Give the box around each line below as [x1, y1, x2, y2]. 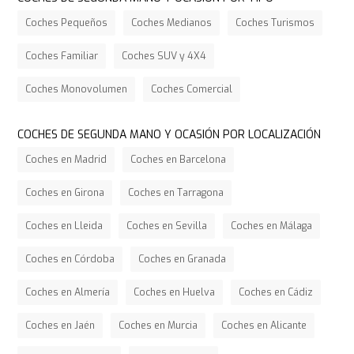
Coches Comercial [151, 82, 233, 96]
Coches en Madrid [25, 153, 107, 167]
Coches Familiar [25, 49, 99, 62]
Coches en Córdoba [25, 253, 115, 266]
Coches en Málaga [231, 220, 313, 233]
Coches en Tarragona [128, 186, 224, 200]
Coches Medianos [131, 16, 213, 29]
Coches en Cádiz [239, 286, 314, 299]
